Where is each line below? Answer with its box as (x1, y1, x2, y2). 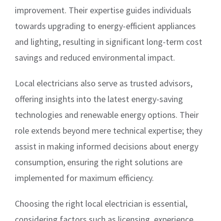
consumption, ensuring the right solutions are (15, 156, 183, 168)
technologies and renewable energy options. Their (15, 109, 199, 120)
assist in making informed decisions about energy (15, 140, 198, 152)
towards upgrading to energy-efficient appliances (15, 20, 196, 32)
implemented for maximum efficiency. (15, 172, 154, 184)
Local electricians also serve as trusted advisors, (15, 77, 192, 89)
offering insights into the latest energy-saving (15, 93, 183, 105)
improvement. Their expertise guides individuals (15, 4, 191, 16)
